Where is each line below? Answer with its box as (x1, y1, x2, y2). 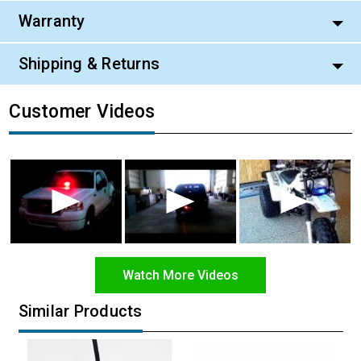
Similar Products (18, 301, 143, 322)
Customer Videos (9, 100, 155, 122)
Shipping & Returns (18, 54, 160, 74)
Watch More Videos (122, 267, 239, 283)
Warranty (18, 11, 85, 31)
